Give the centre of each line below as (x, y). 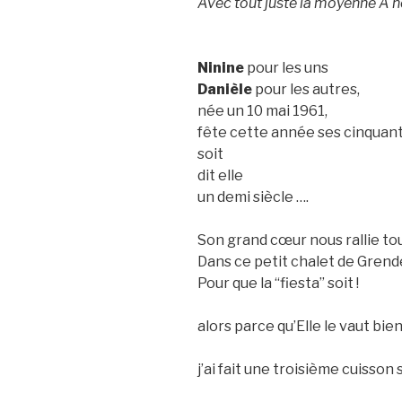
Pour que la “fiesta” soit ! (278, 284)
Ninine (221, 68)
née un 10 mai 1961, (262, 111)
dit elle (220, 176)
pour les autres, (306, 90)
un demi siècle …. (253, 197)
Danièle (225, 90)
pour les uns (286, 68)
